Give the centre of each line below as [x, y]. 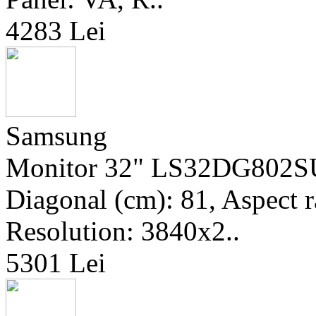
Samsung [56, 136]
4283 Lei [56, 31]
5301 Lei [56, 263]
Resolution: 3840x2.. [123, 231]
